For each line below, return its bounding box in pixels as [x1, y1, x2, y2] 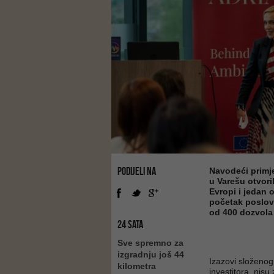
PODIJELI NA [117, 165, 156, 177]
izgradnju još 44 [117, 250, 184, 259]
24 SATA [117, 218, 143, 231]
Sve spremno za [117, 238, 183, 248]
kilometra [117, 261, 156, 271]
